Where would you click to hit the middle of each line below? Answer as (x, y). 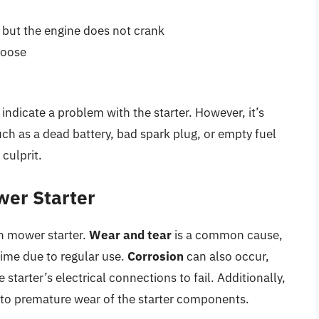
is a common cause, (227, 235)
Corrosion (156, 256)
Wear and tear (130, 235)
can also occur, (226, 256)
